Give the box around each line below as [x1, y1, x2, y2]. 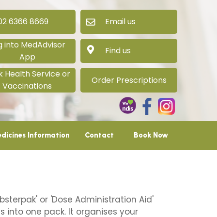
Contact [85, 131, 114, 139]
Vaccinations [2, 80, 52, 92]
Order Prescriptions [91, 75, 167, 86]
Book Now [133, 131, 168, 139]
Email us [88, 16, 136, 27]
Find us [88, 45, 131, 56]
